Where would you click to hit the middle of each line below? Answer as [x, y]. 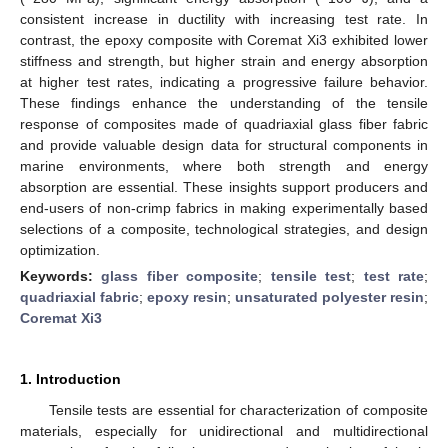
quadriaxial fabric [79, 296]
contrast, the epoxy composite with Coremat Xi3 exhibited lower [224, 39]
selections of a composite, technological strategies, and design [224, 228]
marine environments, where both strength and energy [224, 165]
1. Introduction [70, 378]
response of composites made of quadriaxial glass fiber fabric [224, 123]
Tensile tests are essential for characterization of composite [238, 409]
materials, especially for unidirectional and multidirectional [224, 430]
